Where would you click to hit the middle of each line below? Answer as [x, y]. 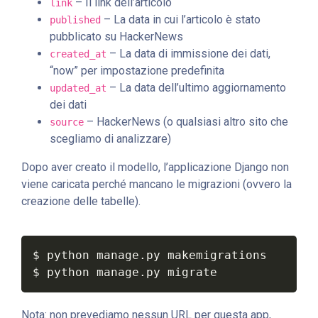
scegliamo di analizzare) [110, 138]
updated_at [78, 88]
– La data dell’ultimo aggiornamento [196, 87]
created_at [78, 54]
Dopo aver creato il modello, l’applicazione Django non [155, 167]
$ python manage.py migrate [125, 272]
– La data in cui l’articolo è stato [181, 19]
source [67, 122]
